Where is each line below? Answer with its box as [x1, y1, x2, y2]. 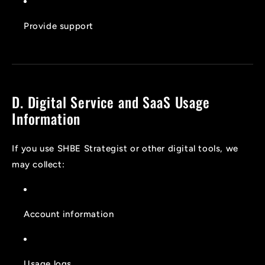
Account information [24, 209, 114, 220]
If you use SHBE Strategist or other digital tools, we [12, 143, 238, 154]
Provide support [24, 20, 93, 31]
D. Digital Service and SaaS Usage [12, 91, 210, 112]
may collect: [12, 159, 65, 170]
